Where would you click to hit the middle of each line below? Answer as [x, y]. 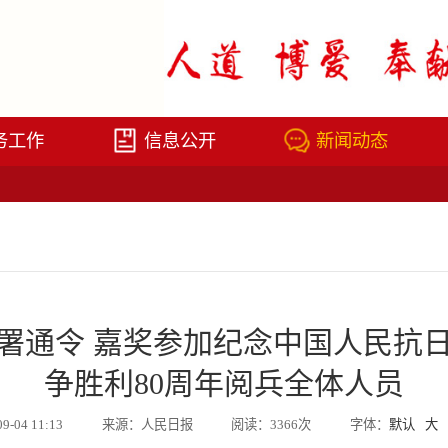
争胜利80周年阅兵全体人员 [224, 384]
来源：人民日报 [147, 425]
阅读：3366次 [271, 425]
